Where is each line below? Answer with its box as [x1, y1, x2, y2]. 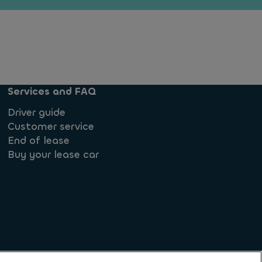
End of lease [8, 134, 70, 148]
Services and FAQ [8, 85, 96, 99]
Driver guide [8, 106, 65, 120]
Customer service [8, 120, 94, 134]
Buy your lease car [8, 148, 99, 162]
